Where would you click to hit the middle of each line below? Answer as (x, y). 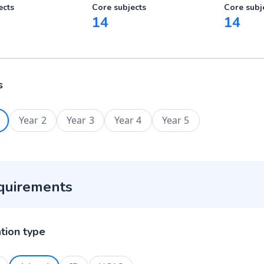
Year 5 (176, 120)
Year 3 (80, 120)
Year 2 (32, 120)
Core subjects (119, 7)
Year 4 (128, 120)
